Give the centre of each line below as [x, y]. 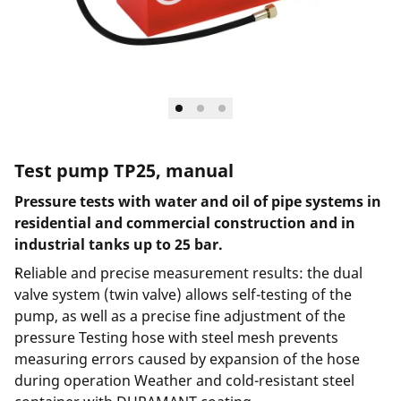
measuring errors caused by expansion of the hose [187, 359]
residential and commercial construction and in [185, 223]
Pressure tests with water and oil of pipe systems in [198, 201]
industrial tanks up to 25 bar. [119, 244]
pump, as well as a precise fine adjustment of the [180, 316]
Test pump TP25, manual [124, 171]
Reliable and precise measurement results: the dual [188, 273]
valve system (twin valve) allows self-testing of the [183, 294]
